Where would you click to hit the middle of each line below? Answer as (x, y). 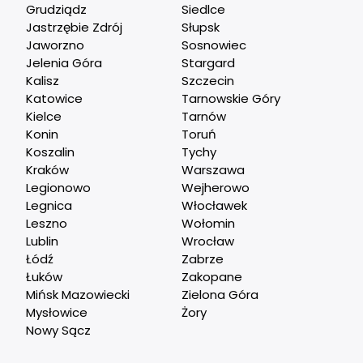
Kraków (48, 169)
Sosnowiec (214, 45)
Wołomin (208, 223)
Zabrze (203, 258)
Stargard (208, 62)
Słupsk (201, 27)
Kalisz (43, 80)
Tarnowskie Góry (231, 98)
